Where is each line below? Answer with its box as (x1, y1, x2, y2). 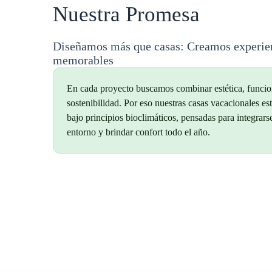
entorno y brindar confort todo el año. (67, 126, 211, 137)
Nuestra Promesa (53, 2, 200, 27)
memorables (53, 53, 114, 67)
